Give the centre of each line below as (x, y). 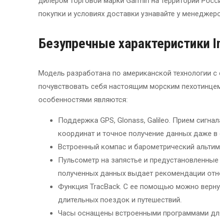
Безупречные (78, 44)
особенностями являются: (83, 100)
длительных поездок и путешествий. (120, 200)
